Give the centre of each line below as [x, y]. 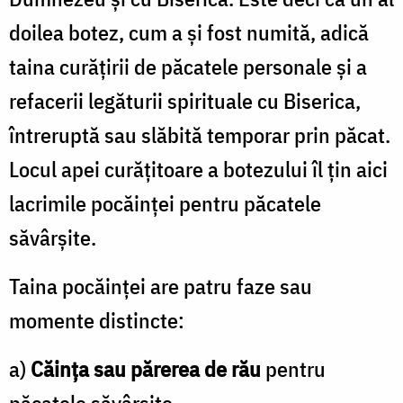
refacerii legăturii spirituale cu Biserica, [185, 100]
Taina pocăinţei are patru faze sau [161, 286]
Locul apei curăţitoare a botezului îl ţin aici [198, 169]
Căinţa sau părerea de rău [146, 368]
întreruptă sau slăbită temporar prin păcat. [200, 134]
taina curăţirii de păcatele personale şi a [188, 66]
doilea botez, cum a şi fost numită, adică [189, 32]
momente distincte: [97, 320]
